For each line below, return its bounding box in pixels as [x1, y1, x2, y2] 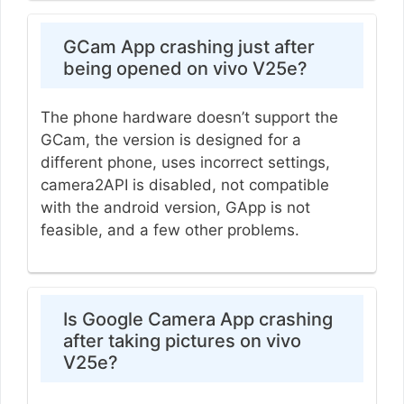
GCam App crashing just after [62, 35, 315, 58]
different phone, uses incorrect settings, [40, 152, 330, 171]
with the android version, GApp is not [40, 197, 310, 216]
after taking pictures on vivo [62, 330, 301, 353]
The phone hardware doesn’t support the [40, 107, 338, 126]
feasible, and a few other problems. [40, 220, 299, 239]
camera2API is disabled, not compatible [40, 175, 329, 194]
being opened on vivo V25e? [62, 57, 308, 79]
